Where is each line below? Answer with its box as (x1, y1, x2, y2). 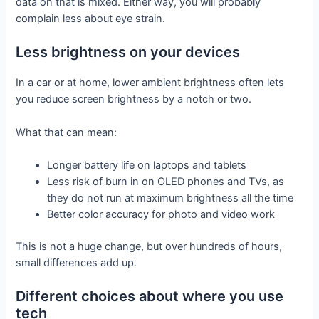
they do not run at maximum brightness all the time (47, 192, 294, 205)
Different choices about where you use (16, 288, 284, 305)
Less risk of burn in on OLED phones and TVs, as (47, 175, 285, 189)
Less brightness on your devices (16, 43, 241, 61)
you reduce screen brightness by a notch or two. (16, 93, 252, 106)
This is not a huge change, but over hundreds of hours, (16, 239, 283, 253)
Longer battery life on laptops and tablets (47, 159, 247, 172)
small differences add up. (16, 256, 137, 269)
